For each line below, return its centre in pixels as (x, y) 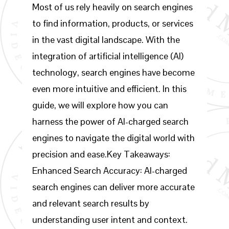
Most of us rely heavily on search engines (112, 7)
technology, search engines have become (113, 72)
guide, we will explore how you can (100, 105)
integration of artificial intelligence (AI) (108, 56)
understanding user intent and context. (110, 220)
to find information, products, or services (112, 23)
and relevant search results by (90, 203)
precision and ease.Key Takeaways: (101, 154)
